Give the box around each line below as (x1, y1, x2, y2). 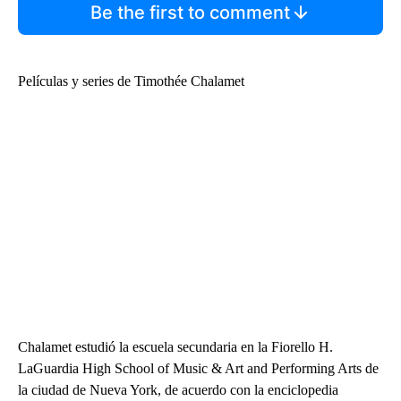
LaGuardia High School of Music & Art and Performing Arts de (18, 360, 379, 376)
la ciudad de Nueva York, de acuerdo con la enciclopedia (18, 381, 338, 397)
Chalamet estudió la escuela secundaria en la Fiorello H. (18, 338, 333, 354)
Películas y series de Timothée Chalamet (18, 73, 244, 89)
